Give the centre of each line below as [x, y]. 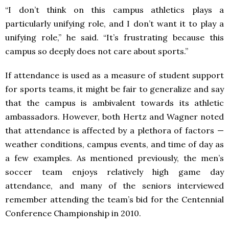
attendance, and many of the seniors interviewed [114, 185]
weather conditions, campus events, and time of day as [114, 144]
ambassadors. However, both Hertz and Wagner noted [114, 116]
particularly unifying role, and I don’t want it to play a [114, 23]
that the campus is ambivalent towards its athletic [114, 102]
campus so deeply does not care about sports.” [97, 51]
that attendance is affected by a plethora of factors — [114, 130]
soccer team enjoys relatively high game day [114, 171]
